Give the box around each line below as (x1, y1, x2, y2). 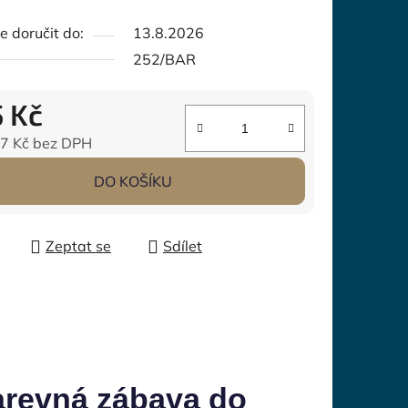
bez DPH (29, 134, 92, 153)
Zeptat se (46, 237, 111, 256)
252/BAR (133, 50, 196, 69)
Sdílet (163, 237, 202, 256)
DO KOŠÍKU (93, 172, 172, 191)
